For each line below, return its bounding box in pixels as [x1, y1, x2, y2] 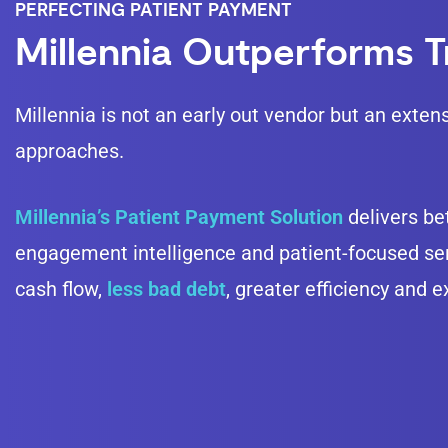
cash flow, [15, 277, 107, 301]
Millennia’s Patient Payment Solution [15, 205, 343, 229]
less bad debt [107, 277, 226, 301]
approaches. [15, 139, 124, 163]
